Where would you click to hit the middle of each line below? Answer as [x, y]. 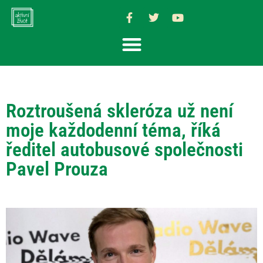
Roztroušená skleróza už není [119, 110]
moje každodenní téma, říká [113, 130]
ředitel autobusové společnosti [124, 149]
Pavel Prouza [57, 168]
